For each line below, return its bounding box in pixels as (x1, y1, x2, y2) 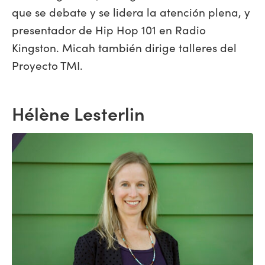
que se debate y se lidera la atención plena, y (12, 4, 250, 20)
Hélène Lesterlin (12, 100, 145, 125)
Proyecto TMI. (12, 57, 83, 73)
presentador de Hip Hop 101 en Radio (12, 21, 206, 37)
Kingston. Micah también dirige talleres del (12, 39, 237, 55)
